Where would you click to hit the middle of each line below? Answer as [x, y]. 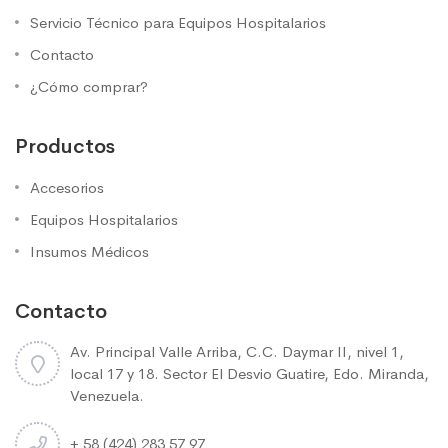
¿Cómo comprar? [89, 86]
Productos [65, 146]
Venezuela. [107, 395]
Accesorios [67, 187]
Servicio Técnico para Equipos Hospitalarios [178, 22]
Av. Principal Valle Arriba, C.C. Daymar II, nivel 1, [237, 351]
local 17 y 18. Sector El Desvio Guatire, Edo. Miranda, [249, 373]
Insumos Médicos [89, 251]
